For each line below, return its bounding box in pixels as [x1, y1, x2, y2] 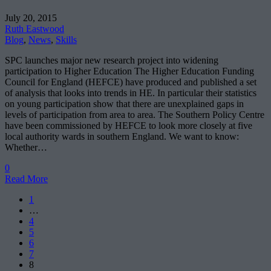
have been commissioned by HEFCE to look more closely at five [5, 120, 252, 131]
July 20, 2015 [5, 12, 57, 23]
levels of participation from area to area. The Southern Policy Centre [5, 109, 264, 120]
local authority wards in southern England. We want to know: [5, 131, 239, 142]
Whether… [5, 142, 47, 152]
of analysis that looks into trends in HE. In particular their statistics [5, 87, 256, 98]
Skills [56, 34, 77, 45]
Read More [5, 173, 48, 184]
